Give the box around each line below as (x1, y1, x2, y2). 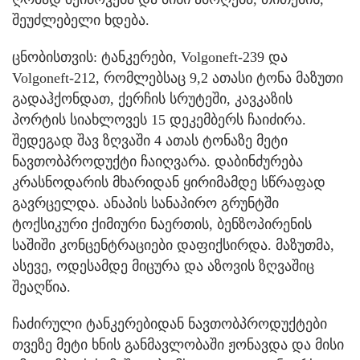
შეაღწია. (12, 279, 71, 296)
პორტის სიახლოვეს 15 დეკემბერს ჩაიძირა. (12, 112, 306, 129)
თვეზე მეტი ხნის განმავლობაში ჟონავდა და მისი (12, 337, 344, 354)
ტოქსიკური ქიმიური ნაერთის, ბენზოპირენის (12, 216, 312, 233)
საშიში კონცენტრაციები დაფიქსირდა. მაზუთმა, (12, 237, 334, 254)
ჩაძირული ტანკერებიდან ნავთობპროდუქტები (12, 316, 327, 333)
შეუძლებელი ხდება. (12, 12, 149, 29)
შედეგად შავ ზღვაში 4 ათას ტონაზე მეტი (12, 133, 288, 149)
